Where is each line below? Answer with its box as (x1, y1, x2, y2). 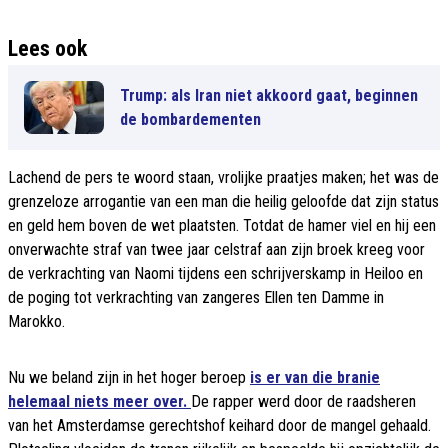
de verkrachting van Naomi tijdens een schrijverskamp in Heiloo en (8, 264, 423, 284)
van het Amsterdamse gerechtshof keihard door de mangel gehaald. (8, 416, 431, 436)
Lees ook (8, 36, 87, 62)
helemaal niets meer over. (8, 392, 191, 412)
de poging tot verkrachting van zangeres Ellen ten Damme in (8, 288, 384, 308)
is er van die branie (250, 368, 380, 388)
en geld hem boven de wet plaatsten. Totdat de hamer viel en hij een (8, 216, 436, 236)
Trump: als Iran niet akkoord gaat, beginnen (120, 85, 418, 105)
